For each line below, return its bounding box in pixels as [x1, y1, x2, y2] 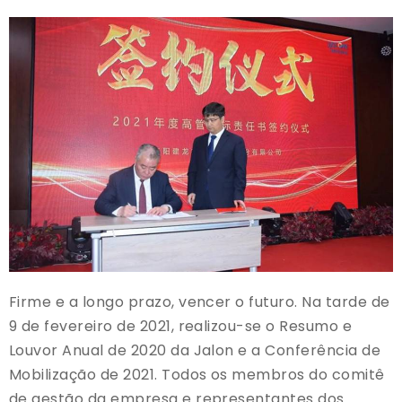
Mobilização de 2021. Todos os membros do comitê [9, 363, 385, 385]
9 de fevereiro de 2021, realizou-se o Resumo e [9, 315, 353, 336]
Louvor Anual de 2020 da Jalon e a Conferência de [9, 339, 381, 361]
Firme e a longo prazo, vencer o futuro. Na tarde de [9, 291, 390, 312]
